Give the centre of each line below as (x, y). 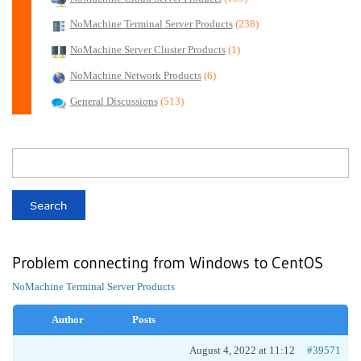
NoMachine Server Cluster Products (147, 50)
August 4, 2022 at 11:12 (242, 350)
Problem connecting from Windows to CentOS (168, 263)
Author (68, 320)
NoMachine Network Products (135, 76)
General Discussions (114, 102)
